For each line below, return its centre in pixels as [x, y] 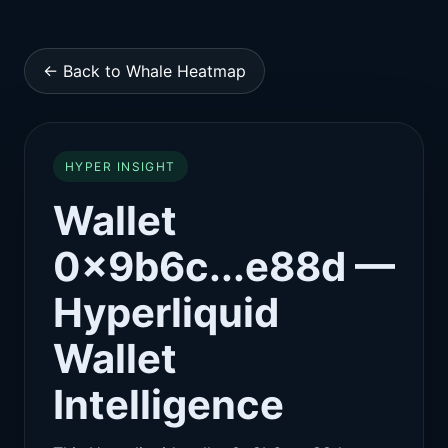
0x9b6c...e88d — [224, 266]
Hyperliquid [166, 312]
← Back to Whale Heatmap [144, 71]
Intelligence [168, 404]
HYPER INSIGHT [120, 166]
